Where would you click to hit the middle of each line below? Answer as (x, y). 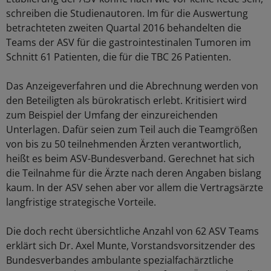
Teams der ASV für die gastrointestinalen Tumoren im (129, 43)
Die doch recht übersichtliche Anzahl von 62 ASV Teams (132, 231)
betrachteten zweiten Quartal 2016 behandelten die (124, 28)
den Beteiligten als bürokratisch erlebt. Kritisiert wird (126, 101)
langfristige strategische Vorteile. (81, 202)
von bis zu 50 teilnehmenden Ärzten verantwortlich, (124, 144)
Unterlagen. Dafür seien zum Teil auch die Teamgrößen (132, 130)
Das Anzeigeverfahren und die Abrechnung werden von (132, 86)
